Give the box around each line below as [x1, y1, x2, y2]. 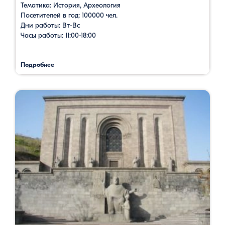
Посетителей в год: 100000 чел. [21, 11, 118, 20]
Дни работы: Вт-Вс [21, 21, 80, 30]
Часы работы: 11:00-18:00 [21, 31, 96, 40]
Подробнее [21, 60, 54, 68]
